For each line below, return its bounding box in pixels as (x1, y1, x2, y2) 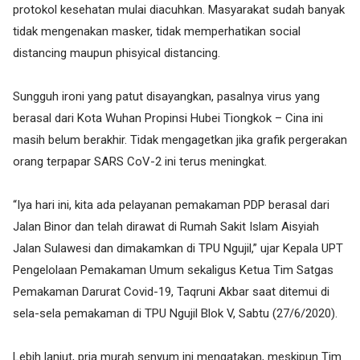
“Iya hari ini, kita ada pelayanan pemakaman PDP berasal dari (13, 198, 329, 212)
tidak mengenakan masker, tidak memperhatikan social (13, 24, 301, 39)
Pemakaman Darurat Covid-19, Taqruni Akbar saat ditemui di (13, 284, 329, 299)
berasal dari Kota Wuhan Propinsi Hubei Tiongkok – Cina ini (13, 111, 323, 125)
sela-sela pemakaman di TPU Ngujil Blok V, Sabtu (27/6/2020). (13, 306, 337, 321)
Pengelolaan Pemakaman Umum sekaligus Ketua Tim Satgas (13, 263, 333, 277)
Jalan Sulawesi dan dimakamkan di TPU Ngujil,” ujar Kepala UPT (13, 241, 343, 256)
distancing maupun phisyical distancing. (13, 46, 220, 60)
